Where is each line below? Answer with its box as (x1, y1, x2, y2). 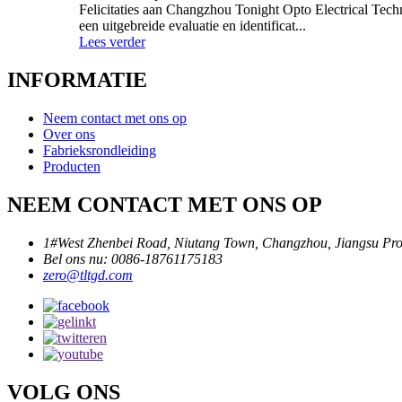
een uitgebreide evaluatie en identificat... (79, 18, 306, 34)
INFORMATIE (7, 68, 147, 92)
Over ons (43, 127, 95, 143)
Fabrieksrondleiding (43, 143, 156, 159)
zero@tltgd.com (43, 267, 133, 283)
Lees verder (79, 34, 145, 50)
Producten (43, 159, 100, 175)
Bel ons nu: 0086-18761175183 (43, 250, 223, 267)
